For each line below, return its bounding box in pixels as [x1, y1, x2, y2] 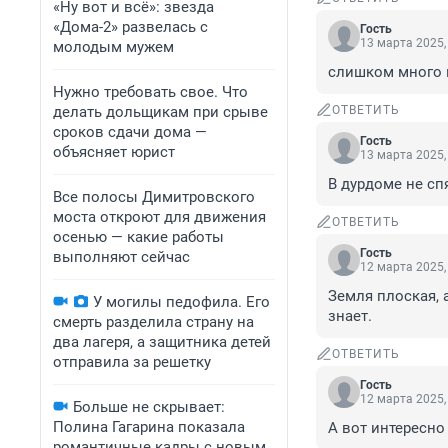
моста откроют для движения [53, 208, 266, 226]
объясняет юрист [53, 143, 175, 161]
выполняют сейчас [53, 248, 190, 266]
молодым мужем [53, 38, 174, 56]
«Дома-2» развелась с [53, 18, 208, 36]
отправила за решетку [53, 353, 211, 371]
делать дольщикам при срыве [53, 103, 268, 121]
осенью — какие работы [53, 228, 224, 246]
